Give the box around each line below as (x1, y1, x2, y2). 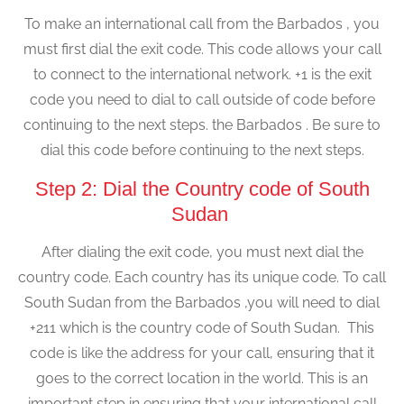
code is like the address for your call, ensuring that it (30, 344, 374, 362)
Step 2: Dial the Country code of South (34, 177, 370, 200)
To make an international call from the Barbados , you (24, 15, 380, 33)
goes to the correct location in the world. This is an (36, 369, 368, 387)
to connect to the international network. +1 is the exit (32, 66, 372, 84)
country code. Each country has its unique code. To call (18, 268, 386, 286)
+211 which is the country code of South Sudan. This (30, 318, 374, 336)
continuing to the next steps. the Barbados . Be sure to (23, 116, 381, 134)
